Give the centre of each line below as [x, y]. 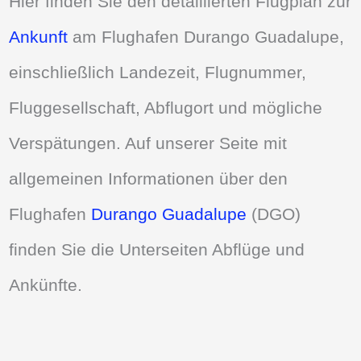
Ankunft [39, 37]
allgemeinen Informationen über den [149, 179]
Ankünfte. [46, 285]
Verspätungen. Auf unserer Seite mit [148, 143]
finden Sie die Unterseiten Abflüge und [157, 250]
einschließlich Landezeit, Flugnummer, [158, 73]
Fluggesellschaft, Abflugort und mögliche [166, 108]
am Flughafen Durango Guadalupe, [206, 37]
